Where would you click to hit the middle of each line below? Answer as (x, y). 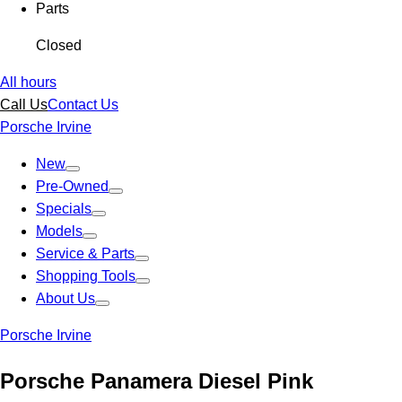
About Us (66, 298)
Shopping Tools (86, 276)
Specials (64, 209)
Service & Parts (85, 253)
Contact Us (83, 105)
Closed (59, 45)
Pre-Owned (72, 186)
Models (59, 231)
